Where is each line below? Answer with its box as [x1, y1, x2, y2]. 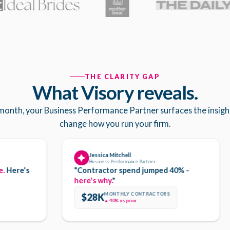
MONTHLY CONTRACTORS [85, 191, 151, 197]
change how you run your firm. [60, 119, 170, 129]
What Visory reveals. [32, 81, 198, 104]
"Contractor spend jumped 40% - [54, 165, 170, 175]
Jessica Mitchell [69, 151, 112, 158]
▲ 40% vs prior [85, 198, 118, 204]
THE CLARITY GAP [85, 72, 160, 81]
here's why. [54, 176, 93, 185]
